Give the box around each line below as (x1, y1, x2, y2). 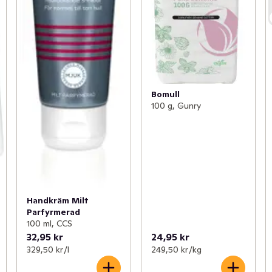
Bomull (151, 89, 180, 100)
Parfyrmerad (26, 206, 80, 218)
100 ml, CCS (26, 218, 72, 229)
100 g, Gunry (151, 100, 201, 112)
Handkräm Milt (26, 195, 89, 206)
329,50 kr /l (26, 244, 69, 256)
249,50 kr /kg (151, 244, 202, 256)
